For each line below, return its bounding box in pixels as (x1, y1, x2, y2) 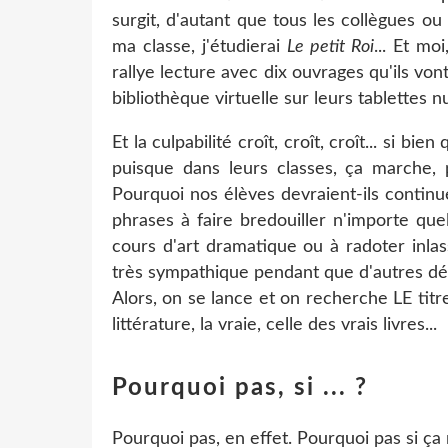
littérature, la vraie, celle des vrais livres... (112, 315, 437, 334)
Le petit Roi (287, 37, 375, 56)
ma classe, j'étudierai (112, 37, 288, 56)
